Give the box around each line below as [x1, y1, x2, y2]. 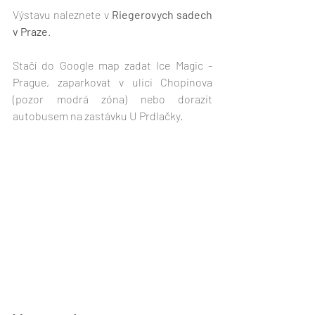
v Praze [13, 25, 48, 39]
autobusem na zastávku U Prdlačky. [13, 109, 183, 123]
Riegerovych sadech [108, 8, 212, 22]
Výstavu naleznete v [13, 8, 109, 22]
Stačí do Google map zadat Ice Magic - [13, 58, 212, 72]
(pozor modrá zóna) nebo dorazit [13, 92, 212, 106]
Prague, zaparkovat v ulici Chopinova [13, 75, 212, 89]
